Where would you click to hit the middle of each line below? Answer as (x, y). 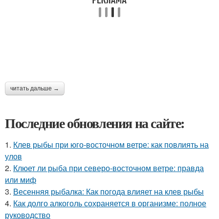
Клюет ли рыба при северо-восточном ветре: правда (109, 168)
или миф (21, 180)
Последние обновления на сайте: (95, 123)
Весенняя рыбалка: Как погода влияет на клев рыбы (109, 191)
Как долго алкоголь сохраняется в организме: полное (110, 203)
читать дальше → (35, 88)
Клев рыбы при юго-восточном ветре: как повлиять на (111, 144)
